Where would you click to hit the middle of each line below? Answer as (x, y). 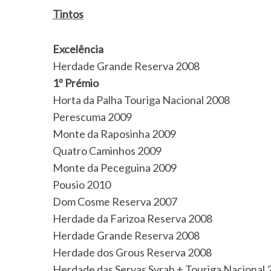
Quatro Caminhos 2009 (107, 151)
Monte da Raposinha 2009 (114, 134)
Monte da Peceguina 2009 (115, 168)
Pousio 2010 (82, 184)
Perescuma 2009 (92, 117)
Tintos (68, 14)
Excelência (78, 49)
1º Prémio (76, 83)
